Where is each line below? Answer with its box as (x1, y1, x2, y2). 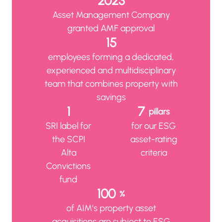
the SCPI (52, 133, 85, 145)
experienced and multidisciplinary (46, 64, 176, 76)
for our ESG (131, 120, 176, 131)
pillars (149, 107, 169, 117)
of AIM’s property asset (66, 202, 156, 214)
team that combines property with (44, 78, 178, 89)
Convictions (46, 160, 91, 171)
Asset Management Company (52, 9, 170, 20)
